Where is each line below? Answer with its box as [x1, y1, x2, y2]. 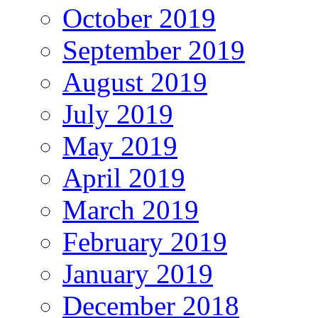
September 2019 [62, 34, 245, 65]
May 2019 [62, 130, 177, 161]
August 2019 [62, 66, 207, 97]
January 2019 [62, 258, 213, 289]
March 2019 [62, 194, 199, 225]
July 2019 [62, 98, 173, 129]
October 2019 [62, 2, 216, 33]
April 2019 [62, 162, 185, 193]
